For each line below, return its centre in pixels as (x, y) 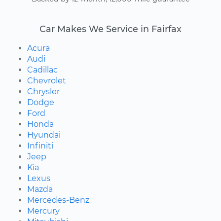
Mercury (43, 211)
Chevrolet (47, 80)
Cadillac (42, 70)
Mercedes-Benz (58, 200)
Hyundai (44, 135)
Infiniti (40, 146)
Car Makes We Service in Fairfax (110, 29)
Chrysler (43, 91)
